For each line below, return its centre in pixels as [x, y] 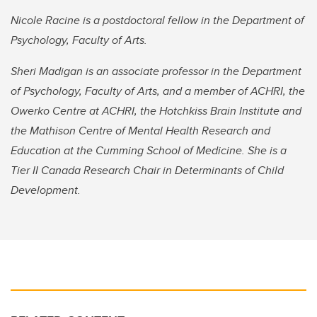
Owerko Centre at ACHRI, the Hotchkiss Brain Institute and [156, 111]
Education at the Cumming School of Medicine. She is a [149, 151]
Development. [46, 190]
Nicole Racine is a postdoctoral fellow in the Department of [157, 21]
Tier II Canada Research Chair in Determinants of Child [147, 171]
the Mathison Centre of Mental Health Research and [140, 131]
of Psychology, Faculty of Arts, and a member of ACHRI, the [158, 91]
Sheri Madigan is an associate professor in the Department [156, 71]
